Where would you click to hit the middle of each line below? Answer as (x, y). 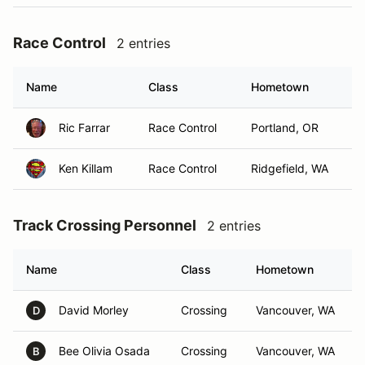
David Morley (94, 310)
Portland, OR (285, 128)
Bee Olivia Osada (104, 351)
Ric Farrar (84, 128)
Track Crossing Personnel (105, 225)
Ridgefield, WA (290, 168)
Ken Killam (86, 168)
